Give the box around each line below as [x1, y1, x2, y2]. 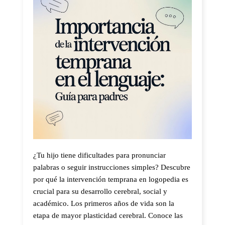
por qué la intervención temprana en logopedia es [33, 175, 188, 183]
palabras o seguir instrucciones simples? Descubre [33, 163, 190, 171]
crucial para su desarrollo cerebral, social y [33, 187, 167, 195]
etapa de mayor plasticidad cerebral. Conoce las [33, 211, 183, 219]
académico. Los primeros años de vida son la [33, 199, 174, 207]
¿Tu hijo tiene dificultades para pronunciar [33, 151, 166, 159]
